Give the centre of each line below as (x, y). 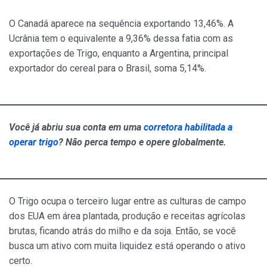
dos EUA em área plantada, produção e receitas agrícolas (127, 216)
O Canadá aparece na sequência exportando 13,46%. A (121, 23)
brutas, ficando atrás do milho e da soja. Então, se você (122, 231)
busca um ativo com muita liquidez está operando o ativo (127, 246)
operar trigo (34, 142)
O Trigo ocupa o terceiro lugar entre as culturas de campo (128, 201)
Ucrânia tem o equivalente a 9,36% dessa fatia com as (121, 38)
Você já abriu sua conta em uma (76, 127)
